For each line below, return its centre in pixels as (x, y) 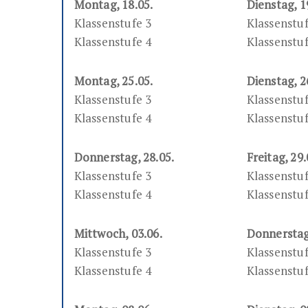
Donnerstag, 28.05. (124, 157)
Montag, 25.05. (113, 81)
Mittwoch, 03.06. (118, 234)
